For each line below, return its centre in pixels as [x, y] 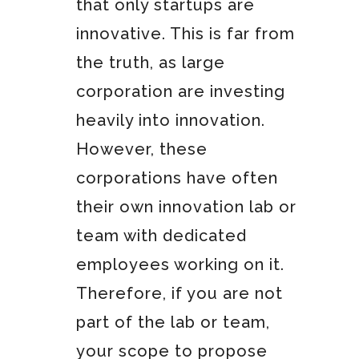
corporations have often [177, 177]
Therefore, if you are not [179, 293]
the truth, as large [150, 62]
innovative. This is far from [185, 33]
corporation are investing [180, 91]
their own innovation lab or [186, 206]
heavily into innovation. [170, 120]
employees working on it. [180, 264]
